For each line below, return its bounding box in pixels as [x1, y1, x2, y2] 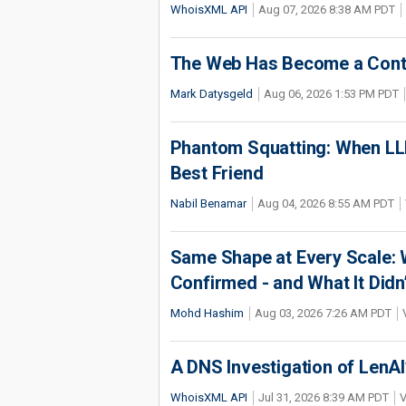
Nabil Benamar [169, 197, 246, 210]
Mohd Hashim [169, 306, 244, 320]
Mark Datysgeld [169, 87, 253, 101]
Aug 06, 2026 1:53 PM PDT [263, 87, 399, 101]
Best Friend [169, 162, 264, 184]
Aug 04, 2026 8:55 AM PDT [256, 197, 394, 210]
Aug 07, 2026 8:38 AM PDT [257, 3, 395, 16]
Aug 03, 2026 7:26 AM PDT [254, 306, 391, 320]
